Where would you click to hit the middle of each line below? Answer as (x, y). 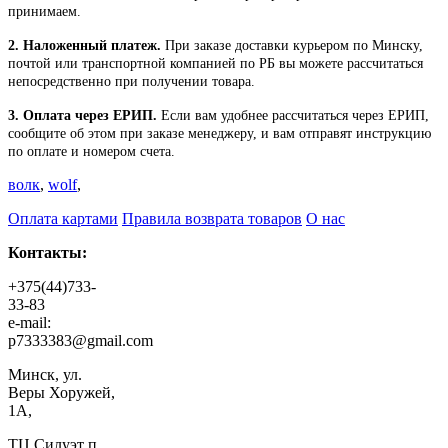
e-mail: (29, 323)
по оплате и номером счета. (91, 152)
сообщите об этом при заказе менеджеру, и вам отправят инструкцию (219, 134)
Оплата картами (63, 219)
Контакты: (47, 253)
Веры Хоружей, (61, 393)
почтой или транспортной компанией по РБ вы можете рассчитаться (215, 64)
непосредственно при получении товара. (131, 82)
